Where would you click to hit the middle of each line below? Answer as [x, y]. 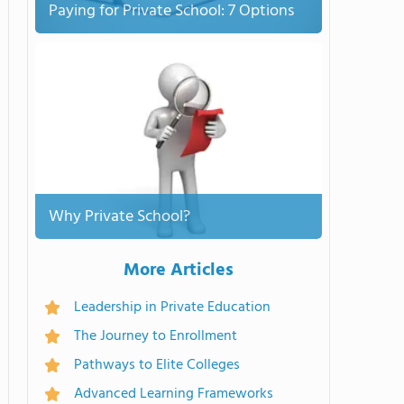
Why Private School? [119, 216]
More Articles [179, 271]
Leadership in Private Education [172, 308]
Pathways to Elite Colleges [157, 365]
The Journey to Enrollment [156, 336]
